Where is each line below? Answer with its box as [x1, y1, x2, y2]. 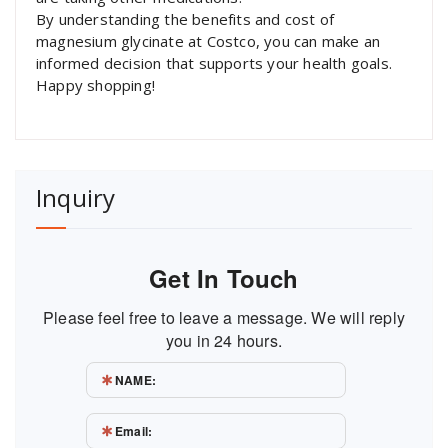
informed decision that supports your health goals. [36, 53, 393, 74]
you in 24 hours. [165, 329, 283, 353]
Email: [115, 422, 153, 441]
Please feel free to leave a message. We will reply [42, 306, 405, 330]
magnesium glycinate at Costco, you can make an [36, 31, 381, 52]
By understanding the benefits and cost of [36, 9, 335, 30]
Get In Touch [149, 261, 299, 296]
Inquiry [36, 181, 116, 215]
